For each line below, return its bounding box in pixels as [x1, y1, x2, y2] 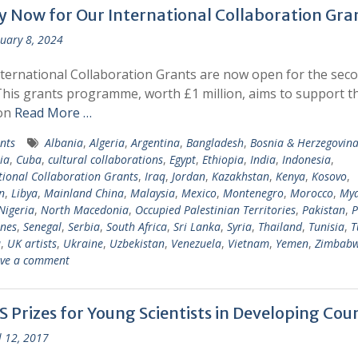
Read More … [14, 104, 92, 121]
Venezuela [170, 236, 221, 251]
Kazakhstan [211, 169, 269, 184]
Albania [44, 135, 83, 150]
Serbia [67, 219, 100, 234]
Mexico [181, 185, 217, 201]
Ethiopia [201, 152, 244, 167]
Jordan [171, 169, 205, 184]
